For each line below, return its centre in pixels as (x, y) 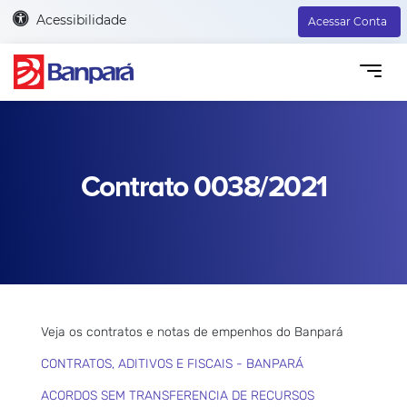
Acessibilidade (81, 20)
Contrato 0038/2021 (203, 187)
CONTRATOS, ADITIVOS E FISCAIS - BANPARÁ (172, 363)
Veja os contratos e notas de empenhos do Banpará (192, 332)
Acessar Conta (347, 21)
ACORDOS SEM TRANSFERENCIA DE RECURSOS (178, 395)
